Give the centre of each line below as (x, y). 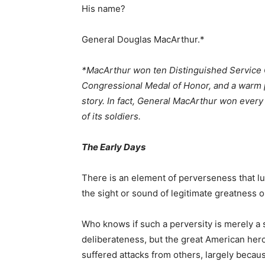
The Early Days (114, 147)
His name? (104, 9)
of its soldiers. (111, 116)
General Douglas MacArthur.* (143, 39)
